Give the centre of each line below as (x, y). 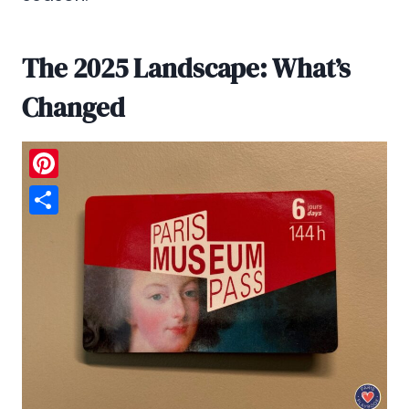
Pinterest (67, 192)
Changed (73, 108)
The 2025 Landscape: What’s (186, 69)
